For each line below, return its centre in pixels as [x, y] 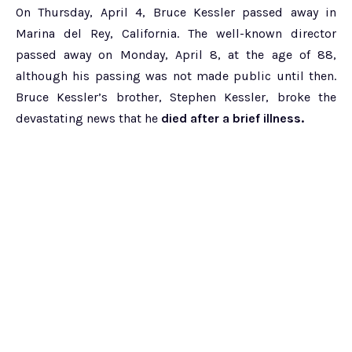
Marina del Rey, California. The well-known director [176, 34]
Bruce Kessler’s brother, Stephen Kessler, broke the [176, 97]
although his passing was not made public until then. [176, 76]
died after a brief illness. [233, 119]
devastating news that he [88, 119]
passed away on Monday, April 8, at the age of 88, [176, 55]
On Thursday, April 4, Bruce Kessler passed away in [176, 13]
